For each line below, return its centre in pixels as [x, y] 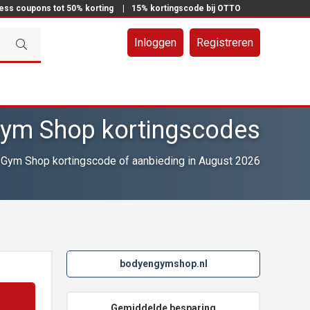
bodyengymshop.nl [163, 264]
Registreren [225, 43]
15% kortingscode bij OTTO [186, 8]
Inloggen [155, 43]
